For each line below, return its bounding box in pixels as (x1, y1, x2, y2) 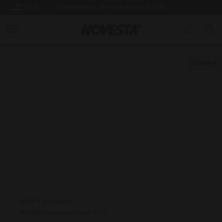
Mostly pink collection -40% (20, 208, 107, 217)
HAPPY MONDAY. (20, 197, 74, 206)
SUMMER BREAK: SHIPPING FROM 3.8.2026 (57, 3, 165, 11)
